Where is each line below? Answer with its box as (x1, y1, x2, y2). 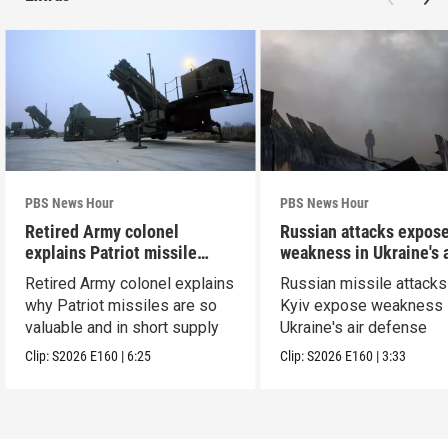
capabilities (25, 262, 111, 284)
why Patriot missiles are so (25, 295, 218, 315)
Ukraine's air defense (280, 317, 428, 337)
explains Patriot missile (25, 241, 198, 263)
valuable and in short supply (25, 317, 220, 337)
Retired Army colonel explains (25, 273, 235, 293)
